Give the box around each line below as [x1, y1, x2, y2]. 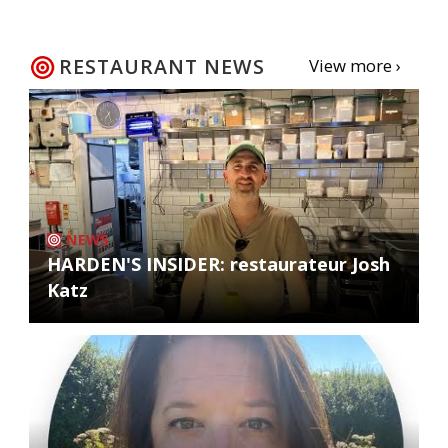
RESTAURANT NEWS [59, 52, 265, 80]
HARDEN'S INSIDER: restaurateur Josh [47, 251, 390, 276]
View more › [308, 53, 401, 77]
